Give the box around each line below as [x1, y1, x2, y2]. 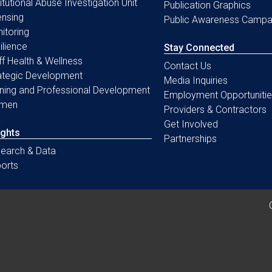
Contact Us [163, 59, 211, 72]
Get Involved [163, 118, 218, 130]
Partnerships [163, 132, 217, 144]
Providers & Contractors [163, 103, 267, 115]
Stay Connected [163, 41, 234, 53]
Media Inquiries [163, 74, 228, 86]
